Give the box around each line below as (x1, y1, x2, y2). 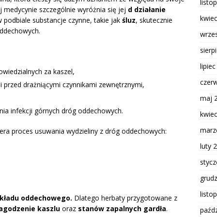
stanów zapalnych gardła (78, 204, 166, 214)
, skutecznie (136, 15, 172, 25)
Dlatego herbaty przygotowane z (72, 193, 177, 203)
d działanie (128, 5, 166, 15)
